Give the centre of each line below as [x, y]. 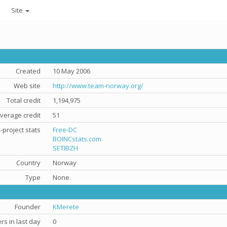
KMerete [66, 207]
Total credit [24, 100]
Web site [27, 86]
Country [28, 163]
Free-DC [65, 130]
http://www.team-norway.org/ [98, 86]
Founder [28, 207]
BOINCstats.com [77, 139]
